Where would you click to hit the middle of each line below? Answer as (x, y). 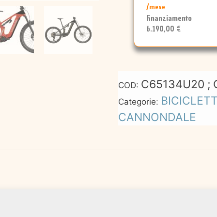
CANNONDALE (157, 117)
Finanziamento (169, 18)
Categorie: (139, 102)
